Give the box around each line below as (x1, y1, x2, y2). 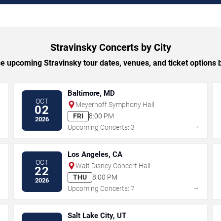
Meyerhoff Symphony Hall (75, 100, 155, 109)
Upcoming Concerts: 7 (68, 184, 135, 192)
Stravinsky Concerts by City (50, 41, 171, 53)
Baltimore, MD (68, 88, 115, 98)
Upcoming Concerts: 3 (68, 123, 135, 131)
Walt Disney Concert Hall (75, 161, 151, 170)
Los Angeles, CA (68, 149, 123, 159)
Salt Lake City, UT (68, 211, 127, 220)
